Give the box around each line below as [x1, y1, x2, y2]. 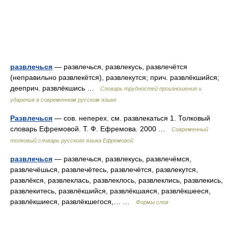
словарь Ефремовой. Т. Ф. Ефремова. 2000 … [10, 125, 172, 133]
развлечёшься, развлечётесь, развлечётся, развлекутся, [10, 165, 198, 174]
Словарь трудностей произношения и [100, 85, 202, 92]
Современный [172, 126, 208, 132]
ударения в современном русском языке [10, 97, 117, 103]
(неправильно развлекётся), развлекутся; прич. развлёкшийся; [10, 73, 219, 81]
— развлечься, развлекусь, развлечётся [52, 63, 187, 71]
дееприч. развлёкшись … [10, 84, 100, 92]
